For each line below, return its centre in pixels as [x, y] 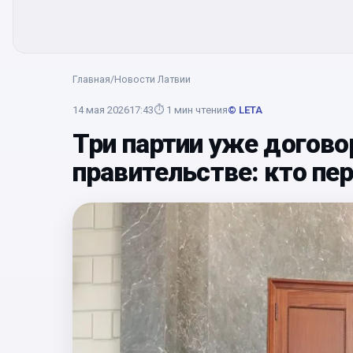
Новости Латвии [152, 79]
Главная [91, 79]
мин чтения [201, 110]
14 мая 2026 [101, 110]
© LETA [245, 110]
